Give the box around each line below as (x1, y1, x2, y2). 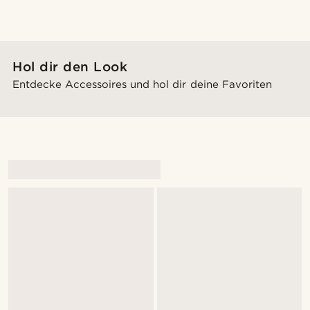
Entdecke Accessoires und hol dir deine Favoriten (12, 78, 272, 91)
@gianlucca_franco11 (8, 126, 92, 136)
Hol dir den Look (12, 59, 128, 75)
